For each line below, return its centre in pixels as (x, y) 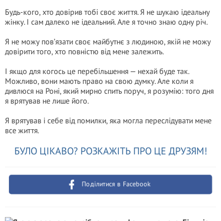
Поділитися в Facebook (116, 184)
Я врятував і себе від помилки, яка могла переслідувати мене (108, 120)
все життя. (22, 130)
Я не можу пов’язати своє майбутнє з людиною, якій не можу (108, 41)
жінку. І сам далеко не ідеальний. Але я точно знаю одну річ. (106, 22)
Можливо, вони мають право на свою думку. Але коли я (99, 81)
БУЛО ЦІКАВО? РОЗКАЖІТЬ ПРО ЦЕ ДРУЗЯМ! (110, 151)
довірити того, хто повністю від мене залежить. (84, 51)
